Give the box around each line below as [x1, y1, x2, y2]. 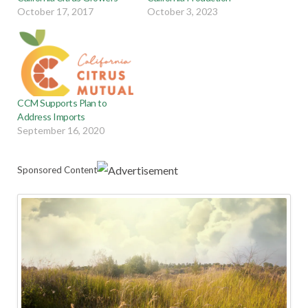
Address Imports [17, 110, 85, 122]
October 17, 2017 [17, 5, 93, 18]
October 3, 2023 [147, 5, 218, 18]
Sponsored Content [17, 164, 97, 175]
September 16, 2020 [17, 124, 104, 136]
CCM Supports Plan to [17, 96, 107, 109]
